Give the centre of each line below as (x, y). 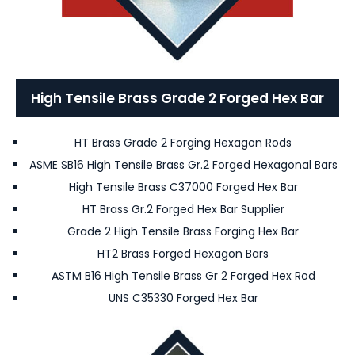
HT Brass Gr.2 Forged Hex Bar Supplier (183, 210)
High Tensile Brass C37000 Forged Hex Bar (183, 187)
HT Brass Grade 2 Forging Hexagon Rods (183, 143)
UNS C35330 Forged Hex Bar (183, 298)
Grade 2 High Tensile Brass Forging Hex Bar (183, 232)
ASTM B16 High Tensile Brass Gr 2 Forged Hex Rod (183, 276)
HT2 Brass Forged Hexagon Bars (183, 254)
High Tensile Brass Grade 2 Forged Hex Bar (177, 99)
